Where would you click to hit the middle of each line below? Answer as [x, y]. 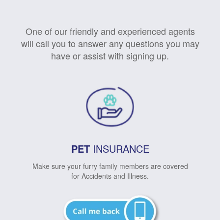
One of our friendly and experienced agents [110, 31]
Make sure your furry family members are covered [110, 166]
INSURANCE [119, 148]
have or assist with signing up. [110, 55]
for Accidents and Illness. [110, 176]
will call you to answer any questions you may [110, 43]
